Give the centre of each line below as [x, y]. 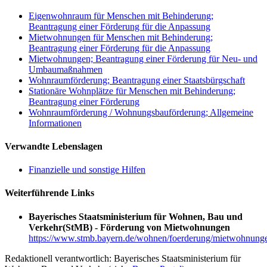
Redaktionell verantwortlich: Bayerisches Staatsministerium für [123, 258]
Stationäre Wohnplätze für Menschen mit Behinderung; [132, 91]
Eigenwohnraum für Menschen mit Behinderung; [121, 15]
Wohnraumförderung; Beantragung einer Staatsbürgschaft [137, 80]
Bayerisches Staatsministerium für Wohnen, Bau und [136, 216]
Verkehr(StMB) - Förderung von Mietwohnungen [129, 227]
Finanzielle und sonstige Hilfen [87, 170]
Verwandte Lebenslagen [54, 146]
